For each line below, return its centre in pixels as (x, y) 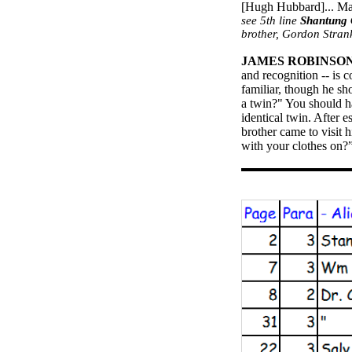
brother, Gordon (282, 34)
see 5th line (271, 20)
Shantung (324, 20)
